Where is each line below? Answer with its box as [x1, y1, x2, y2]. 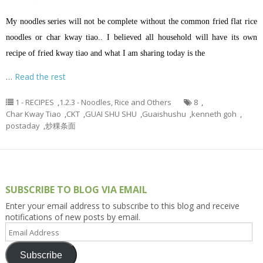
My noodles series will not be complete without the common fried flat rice [6, 17, 257, 26]
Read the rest [15, 71, 66, 83]
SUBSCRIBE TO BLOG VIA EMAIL [5, 183, 147, 197]
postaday [6, 120, 40, 131]
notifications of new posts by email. [5, 211, 140, 223]
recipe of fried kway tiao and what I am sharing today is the [6, 49, 205, 58]
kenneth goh [191, 109, 237, 120]
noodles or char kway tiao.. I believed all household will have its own [6, 33, 257, 42]
